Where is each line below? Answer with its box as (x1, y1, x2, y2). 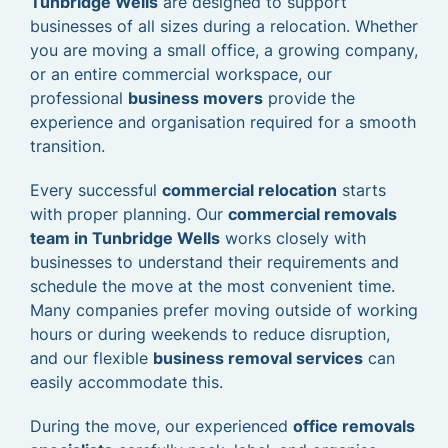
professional (30, 88, 128, 108)
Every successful (30, 180, 162, 200)
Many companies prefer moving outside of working (30, 300, 418, 320)
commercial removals (228, 204, 397, 224)
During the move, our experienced (30, 416, 293, 436)
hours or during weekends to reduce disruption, (30, 324, 390, 344)
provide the (263, 88, 355, 108)
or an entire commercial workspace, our (30, 64, 332, 84)
